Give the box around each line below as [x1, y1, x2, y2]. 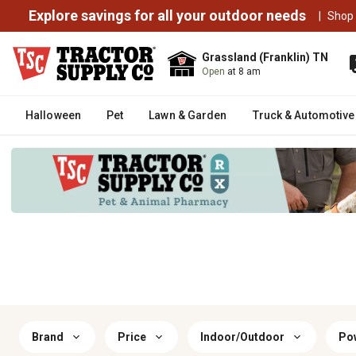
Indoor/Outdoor [200, 331, 284, 343]
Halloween [25, 109, 81, 122]
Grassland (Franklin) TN [202, 51, 328, 64]
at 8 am [227, 66, 261, 77]
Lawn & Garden [149, 109, 227, 122]
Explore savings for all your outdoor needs [29, 7, 306, 24]
